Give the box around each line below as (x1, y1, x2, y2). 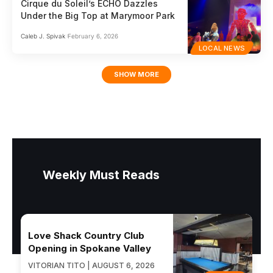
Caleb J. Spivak (21, 32, 66, 40)
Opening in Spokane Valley (28, 242, 151, 254)
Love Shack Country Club (28, 229, 144, 241)
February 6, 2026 (67, 32, 118, 40)
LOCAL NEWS (199, 43, 245, 52)
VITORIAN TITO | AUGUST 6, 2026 (28, 260, 155, 270)
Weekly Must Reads (43, 167, 160, 182)
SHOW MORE (114, 70, 159, 79)
